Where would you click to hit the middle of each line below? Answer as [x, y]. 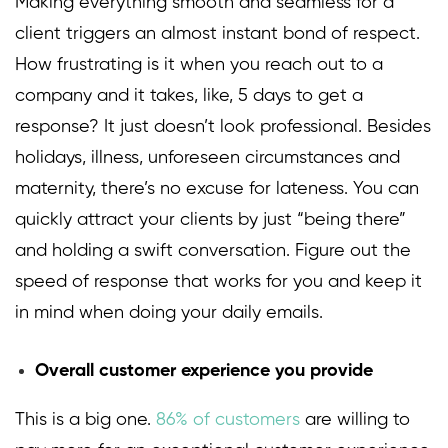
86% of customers [228, 420]
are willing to [357, 420]
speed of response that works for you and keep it [218, 282]
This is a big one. [85, 420]
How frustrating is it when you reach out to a [199, 65]
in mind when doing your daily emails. [169, 313]
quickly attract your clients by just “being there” [210, 220]
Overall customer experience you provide [204, 371]
